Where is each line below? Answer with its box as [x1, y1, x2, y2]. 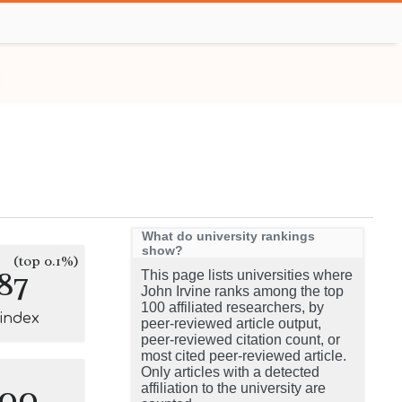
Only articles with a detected [141, 364, 319, 380]
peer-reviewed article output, [141, 316, 321, 331]
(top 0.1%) [13, 252, 79, 270]
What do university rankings [142, 229, 315, 243]
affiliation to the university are [141, 380, 326, 396]
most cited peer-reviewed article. [141, 348, 346, 363]
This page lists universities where [141, 267, 353, 283]
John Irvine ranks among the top [141, 284, 344, 299]
